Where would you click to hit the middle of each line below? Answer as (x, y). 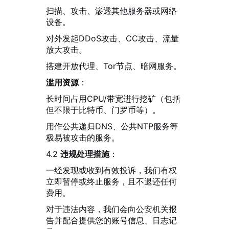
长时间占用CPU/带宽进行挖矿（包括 (113, 99)
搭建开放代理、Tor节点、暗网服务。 (114, 66)
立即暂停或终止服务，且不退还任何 (111, 181)
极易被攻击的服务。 (83, 138)
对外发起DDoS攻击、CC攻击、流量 (112, 38)
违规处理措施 (85, 154)
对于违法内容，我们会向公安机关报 (111, 209)
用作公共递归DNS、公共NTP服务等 (112, 126)
